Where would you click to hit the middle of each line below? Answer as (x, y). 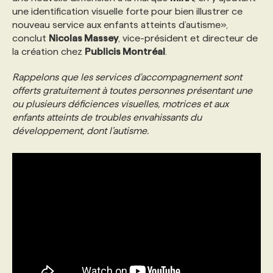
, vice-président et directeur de (188, 38)
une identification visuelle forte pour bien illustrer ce (127, 11)
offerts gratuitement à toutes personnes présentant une (132, 90)
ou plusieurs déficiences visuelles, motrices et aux (120, 104)
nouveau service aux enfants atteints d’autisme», (120, 25)
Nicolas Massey (83, 38)
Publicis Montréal (125, 51)
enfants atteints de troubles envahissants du (107, 117)
